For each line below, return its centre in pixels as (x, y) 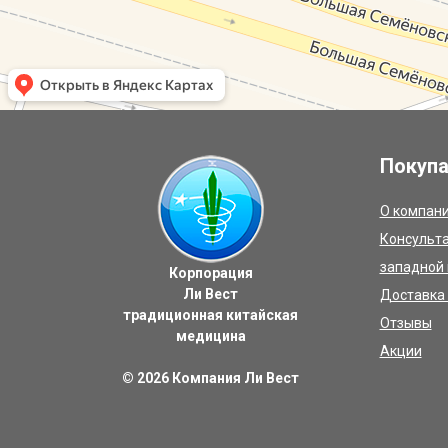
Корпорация (210, 273)
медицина (210, 336)
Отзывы (405, 323)
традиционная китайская (211, 315)
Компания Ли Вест (236, 378)
